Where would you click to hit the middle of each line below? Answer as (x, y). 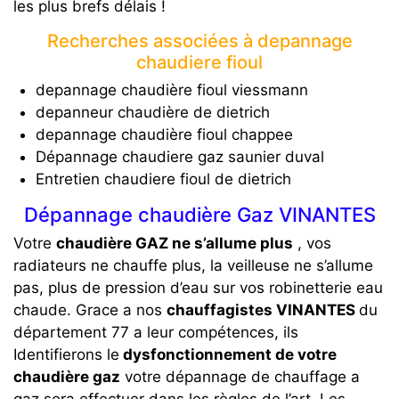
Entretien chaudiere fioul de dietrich (163, 179)
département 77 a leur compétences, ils (156, 332)
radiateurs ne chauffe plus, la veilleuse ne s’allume (193, 265)
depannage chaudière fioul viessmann (171, 90)
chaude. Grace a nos (90, 310)
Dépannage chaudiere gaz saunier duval (179, 157)
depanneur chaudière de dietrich (152, 112)
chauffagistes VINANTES (263, 310)
